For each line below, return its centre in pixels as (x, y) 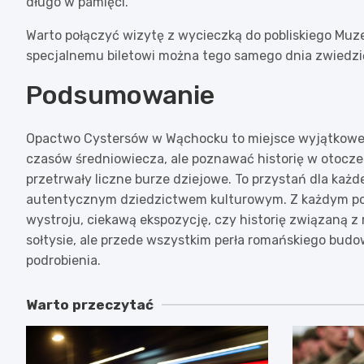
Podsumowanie (120, 95)
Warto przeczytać (90, 304)
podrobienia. (63, 260)
